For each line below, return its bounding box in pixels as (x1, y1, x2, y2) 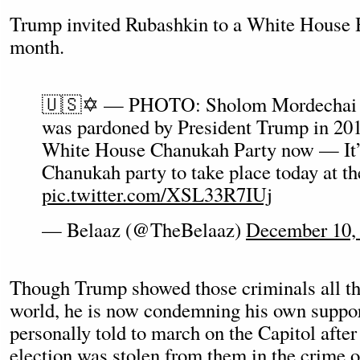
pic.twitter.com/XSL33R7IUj (42, 181, 272, 207)
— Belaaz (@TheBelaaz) (42, 216, 246, 243)
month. (10, 33, 64, 59)
